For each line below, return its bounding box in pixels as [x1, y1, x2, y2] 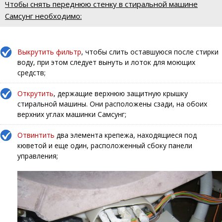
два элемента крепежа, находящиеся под [55, 130, 197, 140]
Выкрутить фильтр [17, 47, 81, 56]
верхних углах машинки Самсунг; [17, 109, 126, 119]
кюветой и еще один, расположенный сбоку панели [17, 140, 192, 150]
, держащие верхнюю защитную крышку [54, 88, 188, 98]
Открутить [17, 88, 54, 98]
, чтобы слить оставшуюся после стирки [81, 47, 219, 56]
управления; [17, 151, 58, 161]
